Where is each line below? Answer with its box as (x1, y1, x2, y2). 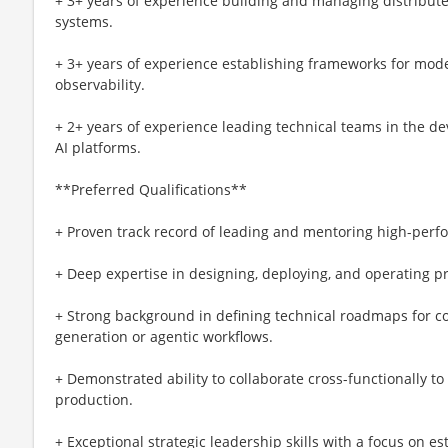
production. (55, 389, 133, 409)
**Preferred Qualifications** (55, 179, 247, 199)
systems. (55, 11, 113, 31)
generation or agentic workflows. (55, 326, 273, 346)
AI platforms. (55, 137, 141, 157)
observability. (55, 74, 145, 94)
